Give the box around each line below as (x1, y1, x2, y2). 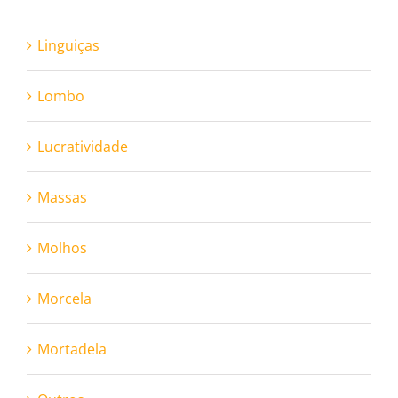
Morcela (37, 289, 92, 308)
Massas (37, 187, 87, 207)
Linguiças (37, 36, 99, 55)
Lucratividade (37, 137, 128, 156)
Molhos (37, 238, 87, 258)
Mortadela (37, 339, 107, 359)
